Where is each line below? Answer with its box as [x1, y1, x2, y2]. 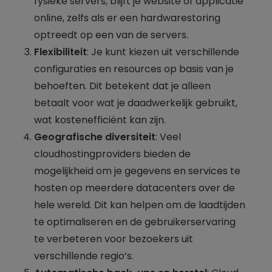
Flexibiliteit [34, 44, 87, 59]
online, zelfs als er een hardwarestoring [34, 10, 220, 25]
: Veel [155, 129, 181, 144]
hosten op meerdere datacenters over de [34, 180, 235, 195]
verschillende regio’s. [34, 248, 134, 263]
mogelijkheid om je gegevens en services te [34, 163, 240, 178]
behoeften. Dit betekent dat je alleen [34, 78, 211, 93]
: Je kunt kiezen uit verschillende [87, 44, 239, 59]
